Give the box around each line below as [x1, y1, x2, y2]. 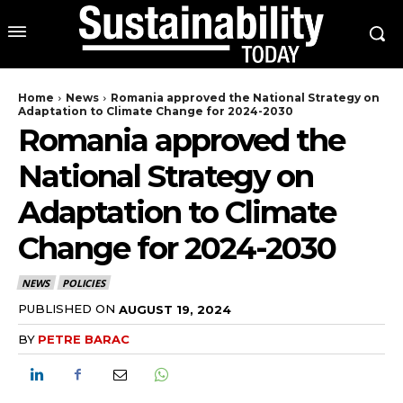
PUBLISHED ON [18, 301, 115, 317]
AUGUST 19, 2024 [119, 301, 231, 317]
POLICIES [62, 276, 105, 291]
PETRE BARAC [38, 331, 130, 346]
